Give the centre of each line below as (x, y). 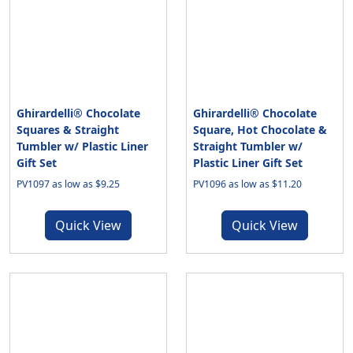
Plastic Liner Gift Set (248, 163)
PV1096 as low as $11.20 (247, 184)
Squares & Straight (68, 130)
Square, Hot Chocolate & (260, 130)
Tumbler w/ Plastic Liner (82, 146)
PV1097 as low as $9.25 (68, 184)
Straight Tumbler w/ (248, 146)
